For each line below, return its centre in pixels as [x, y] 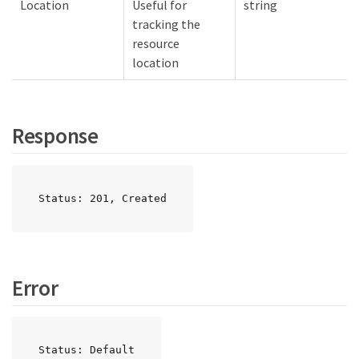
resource [156, 43]
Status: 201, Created [103, 198]
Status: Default [87, 350]
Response [55, 136]
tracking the [166, 24]
